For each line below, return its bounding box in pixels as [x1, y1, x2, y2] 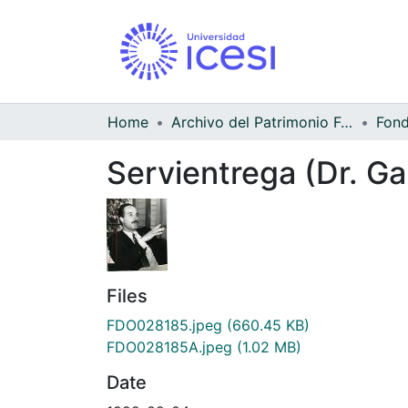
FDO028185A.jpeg [107, 337, 232, 356]
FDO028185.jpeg [107, 315, 222, 334]
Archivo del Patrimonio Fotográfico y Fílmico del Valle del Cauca [341, 112, 352, 131]
